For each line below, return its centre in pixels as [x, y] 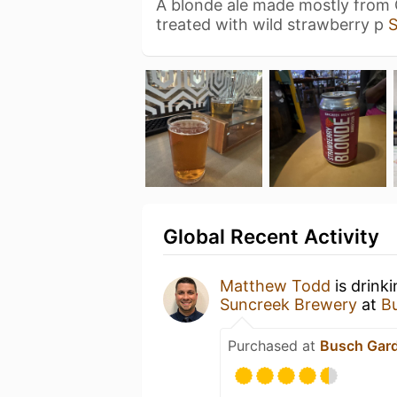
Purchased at [274, 346]
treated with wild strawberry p [272, 24]
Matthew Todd [275, 286]
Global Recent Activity [271, 236]
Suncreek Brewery [288, 304]
